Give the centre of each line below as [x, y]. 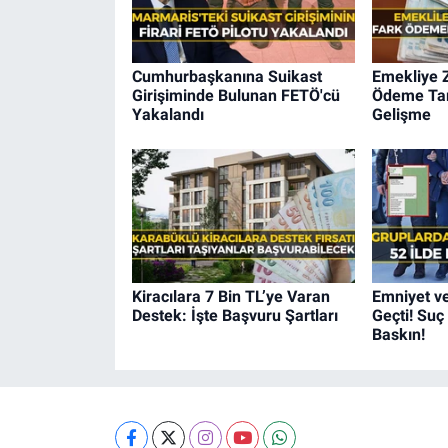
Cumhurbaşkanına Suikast [226, 76]
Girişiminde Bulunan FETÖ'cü [235, 95]
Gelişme [401, 114]
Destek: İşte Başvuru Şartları [234, 316]
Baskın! [398, 335]
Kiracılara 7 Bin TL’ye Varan [230, 297]
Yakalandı [167, 114]
